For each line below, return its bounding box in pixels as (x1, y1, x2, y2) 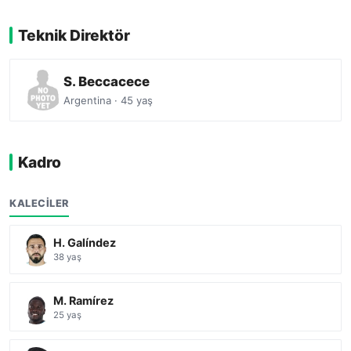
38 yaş (53, 251, 82, 263)
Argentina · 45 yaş (63, 93, 153, 107)
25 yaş (53, 309, 82, 320)
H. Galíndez (53, 236, 117, 250)
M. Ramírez (53, 293, 114, 307)
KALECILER (9, 197, 69, 209)
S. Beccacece (63, 73, 150, 89)
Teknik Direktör (18, 26, 131, 45)
